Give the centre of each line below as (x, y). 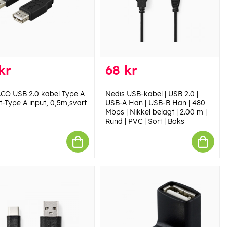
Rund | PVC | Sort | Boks (145, 121)
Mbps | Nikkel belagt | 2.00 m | (156, 112)
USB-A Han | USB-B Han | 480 (155, 103)
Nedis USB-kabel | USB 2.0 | (152, 94)
